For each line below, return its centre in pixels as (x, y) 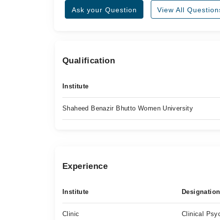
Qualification (89, 61)
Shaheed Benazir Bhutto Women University (128, 108)
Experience (85, 166)
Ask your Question (104, 10)
